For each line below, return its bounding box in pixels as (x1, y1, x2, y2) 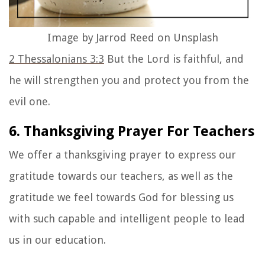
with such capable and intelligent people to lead (9, 212, 245, 225)
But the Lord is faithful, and (104, 53, 244, 66)
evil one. (9, 95, 50, 108)
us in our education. (9, 234, 106, 247)
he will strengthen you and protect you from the (9, 74, 249, 87)
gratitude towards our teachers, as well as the (9, 170, 233, 183)
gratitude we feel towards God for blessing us (9, 191, 234, 204)
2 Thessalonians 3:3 (9, 53, 104, 66)
